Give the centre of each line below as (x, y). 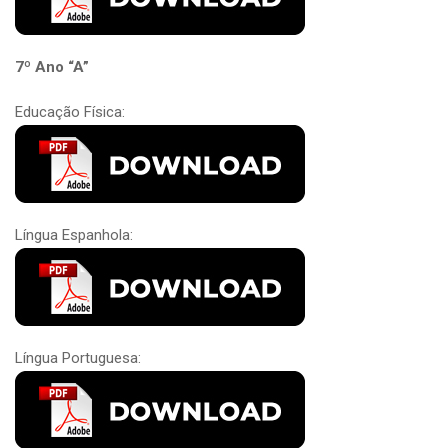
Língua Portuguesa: (78, 357)
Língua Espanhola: (74, 234)
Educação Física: (70, 111)
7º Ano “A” (52, 66)
